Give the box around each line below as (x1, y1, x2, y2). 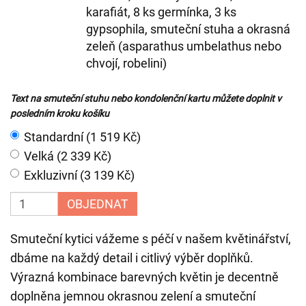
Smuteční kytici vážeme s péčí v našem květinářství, (10, 231, 291, 246)
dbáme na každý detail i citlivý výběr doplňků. (10, 250, 253, 265)
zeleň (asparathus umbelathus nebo (86, 38, 281, 53)
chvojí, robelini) (86, 55, 167, 70)
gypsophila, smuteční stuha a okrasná (86, 21, 290, 36)
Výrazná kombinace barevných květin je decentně (10, 269, 279, 284)
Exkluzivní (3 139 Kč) (24, 167, 135, 182)
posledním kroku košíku (10, 107, 109, 119)
